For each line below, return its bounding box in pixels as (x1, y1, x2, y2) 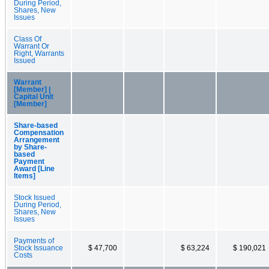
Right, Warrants (14, 49, 64, 57)
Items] (14, 172, 35, 180)
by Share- (14, 143, 47, 151)
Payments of (14, 237, 54, 244)
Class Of (14, 35, 41, 43)
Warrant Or (14, 42, 49, 50)
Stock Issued (14, 193, 55, 201)
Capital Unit (14, 92, 53, 100)
